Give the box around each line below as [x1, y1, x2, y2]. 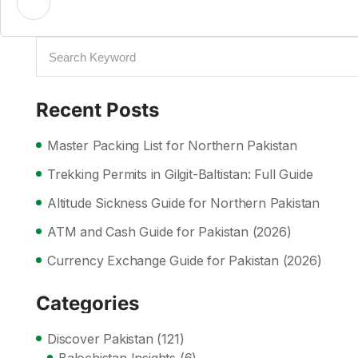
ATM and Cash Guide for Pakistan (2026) [47, 224, 292, 240]
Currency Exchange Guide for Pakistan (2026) [47, 253, 322, 268]
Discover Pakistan [47, 331, 153, 347]
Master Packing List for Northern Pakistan [47, 137, 297, 153]
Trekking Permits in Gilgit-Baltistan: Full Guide [47, 166, 313, 182]
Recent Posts [36, 98, 159, 121]
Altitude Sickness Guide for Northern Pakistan [47, 195, 320, 211]
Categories [36, 292, 139, 315]
